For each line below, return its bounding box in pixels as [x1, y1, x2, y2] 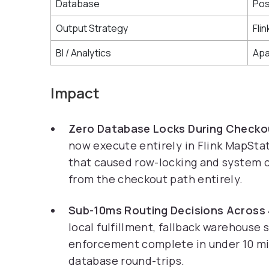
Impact [50, 83, 100, 103]
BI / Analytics [56, 46, 111, 59]
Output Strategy [56, 22, 128, 35]
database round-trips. [68, 253, 185, 268]
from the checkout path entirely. [68, 172, 243, 186]
